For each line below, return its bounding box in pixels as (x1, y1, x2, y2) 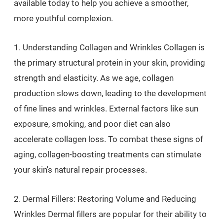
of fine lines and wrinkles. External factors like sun (14, 104, 198, 113)
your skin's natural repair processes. (14, 165, 147, 175)
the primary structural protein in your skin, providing (14, 58, 205, 68)
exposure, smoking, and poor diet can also (14, 119, 171, 129)
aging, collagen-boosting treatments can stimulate (14, 149, 201, 159)
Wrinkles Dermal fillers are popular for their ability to (14, 209, 207, 219)
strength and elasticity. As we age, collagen (14, 73, 174, 83)
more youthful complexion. (14, 13, 113, 23)
